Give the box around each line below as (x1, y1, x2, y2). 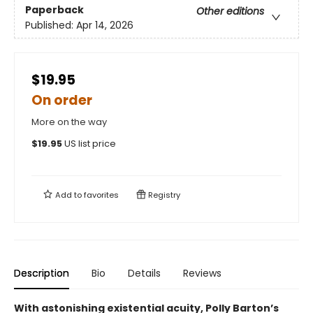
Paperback (25, 2, 84, 17)
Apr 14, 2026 (76, 17, 133, 32)
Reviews (183, 266, 221, 281)
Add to (53, 189, 84, 201)
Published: (25, 17, 76, 32)
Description (14, 266, 69, 281)
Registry (146, 189, 180, 201)
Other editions (196, 3, 264, 18)
